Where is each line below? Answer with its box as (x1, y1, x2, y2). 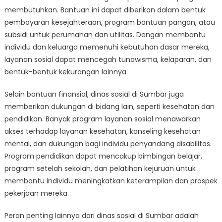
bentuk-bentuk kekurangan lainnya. (4, 67, 128, 77)
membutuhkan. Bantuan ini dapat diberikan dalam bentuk (4, 5, 206, 15)
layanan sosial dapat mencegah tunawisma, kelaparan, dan (4, 55, 212, 64)
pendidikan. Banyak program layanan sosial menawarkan (4, 114, 201, 124)
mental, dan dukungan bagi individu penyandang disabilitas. (4, 139, 212, 149)
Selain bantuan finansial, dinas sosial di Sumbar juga (4, 89, 184, 99)
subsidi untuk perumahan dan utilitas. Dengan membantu (4, 30, 206, 40)
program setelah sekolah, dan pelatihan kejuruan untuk (4, 164, 196, 173)
